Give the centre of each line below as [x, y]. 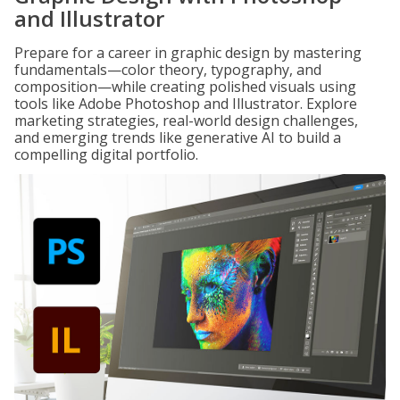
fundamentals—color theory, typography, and [168, 70]
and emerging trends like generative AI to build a [178, 137]
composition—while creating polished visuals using [185, 87]
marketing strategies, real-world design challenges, [186, 121]
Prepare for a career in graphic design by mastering [188, 53]
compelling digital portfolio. [106, 154]
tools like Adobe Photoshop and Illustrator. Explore [186, 104]
